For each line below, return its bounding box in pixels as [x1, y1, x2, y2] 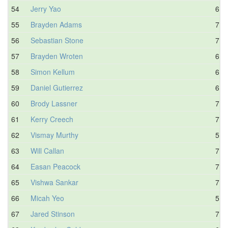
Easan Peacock [31, 161, 80, 172]
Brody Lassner [31, 98, 77, 108]
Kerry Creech [31, 113, 73, 124]
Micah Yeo [31, 192, 64, 203]
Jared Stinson [31, 208, 75, 219]
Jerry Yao [31, 3, 61, 14]
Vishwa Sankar [31, 177, 78, 187]
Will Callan [31, 145, 64, 156]
